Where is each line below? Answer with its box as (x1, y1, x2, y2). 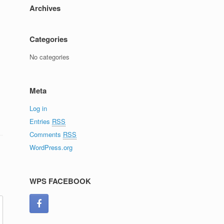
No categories (29, 52, 70, 61)
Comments (29, 129, 63, 139)
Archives (29, 2, 61, 13)
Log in (29, 103, 47, 113)
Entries (29, 116, 52, 126)
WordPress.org (29, 142, 73, 152)
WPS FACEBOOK (29, 175, 91, 186)
